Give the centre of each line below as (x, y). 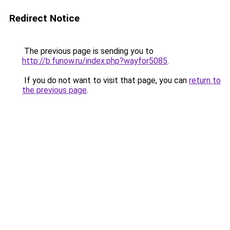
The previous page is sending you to (88, 51)
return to (205, 80)
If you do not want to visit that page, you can (106, 80)
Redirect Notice (44, 18)
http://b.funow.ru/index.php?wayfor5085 (95, 61)
